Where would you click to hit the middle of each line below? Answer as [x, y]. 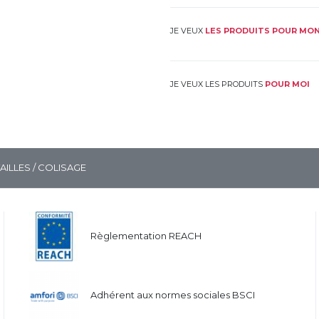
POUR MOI [287, 84]
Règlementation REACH [146, 236]
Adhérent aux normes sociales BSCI [173, 295]
